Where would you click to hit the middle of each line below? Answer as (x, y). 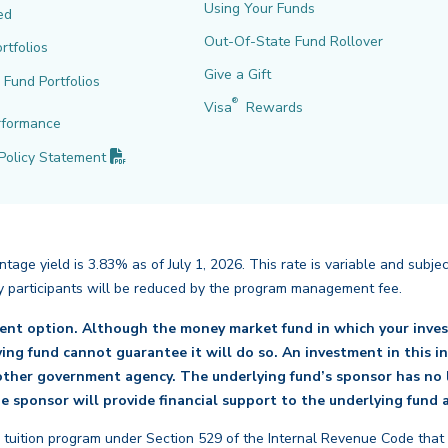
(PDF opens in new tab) (200, 150)
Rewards (272, 108)
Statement (73, 157)
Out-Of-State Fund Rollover (293, 42)
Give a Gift (237, 75)
